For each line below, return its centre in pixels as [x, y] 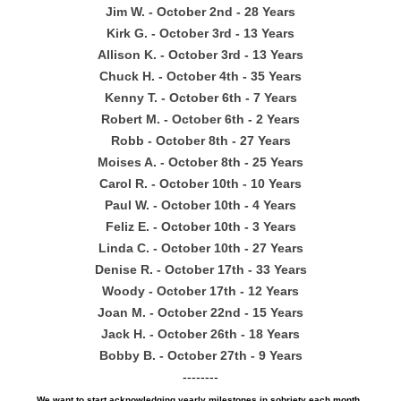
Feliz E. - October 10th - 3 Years [200, 226]
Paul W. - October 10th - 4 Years [200, 205]
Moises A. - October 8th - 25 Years [200, 162]
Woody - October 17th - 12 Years [200, 291]
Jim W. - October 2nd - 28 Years [200, 12]
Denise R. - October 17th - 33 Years [200, 269]
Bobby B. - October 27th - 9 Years [200, 355]
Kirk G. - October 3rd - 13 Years [200, 33]
